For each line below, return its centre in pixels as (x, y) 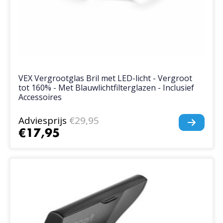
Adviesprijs (43, 121)
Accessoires (40, 97)
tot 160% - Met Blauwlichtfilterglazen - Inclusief (107, 88)
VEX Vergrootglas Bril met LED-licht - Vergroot (106, 78)
